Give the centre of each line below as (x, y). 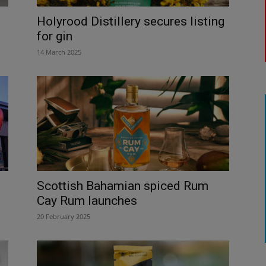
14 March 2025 (59, 52)
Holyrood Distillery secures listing (131, 21)
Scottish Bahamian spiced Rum (123, 186)
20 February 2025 (64, 216)
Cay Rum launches (87, 200)
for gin (55, 36)
